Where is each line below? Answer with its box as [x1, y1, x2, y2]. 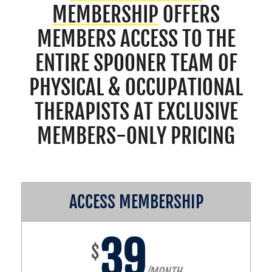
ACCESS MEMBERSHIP [69, 191, 203, 213]
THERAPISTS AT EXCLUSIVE [34, 98, 238, 125]
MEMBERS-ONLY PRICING [37, 122, 235, 149]
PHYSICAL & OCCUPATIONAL [29, 73, 243, 101]
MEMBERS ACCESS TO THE [36, 25, 236, 52]
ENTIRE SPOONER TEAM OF [35, 49, 237, 76]
